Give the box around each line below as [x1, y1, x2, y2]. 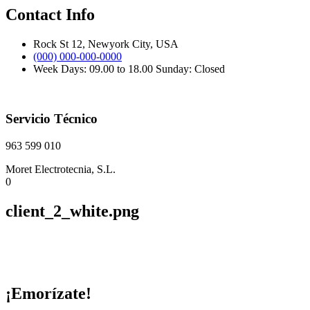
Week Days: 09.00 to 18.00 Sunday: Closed [33, 62, 225, 75]
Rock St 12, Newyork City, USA [33, 37, 179, 50]
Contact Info [6, 5, 95, 24]
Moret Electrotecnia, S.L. [6, 163, 116, 176]
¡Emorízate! [6, 284, 91, 302]
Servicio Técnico [6, 111, 98, 127]
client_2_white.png [6, 201, 139, 220]
